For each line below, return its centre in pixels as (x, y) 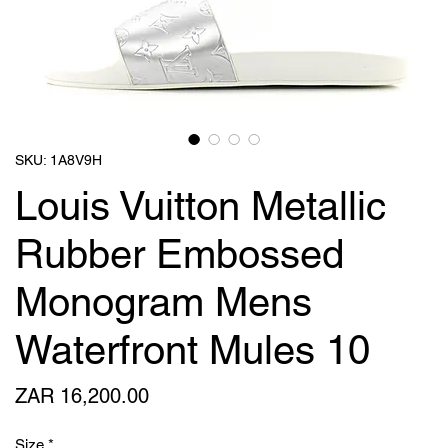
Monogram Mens (163, 302)
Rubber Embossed (179, 254)
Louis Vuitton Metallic (200, 206)
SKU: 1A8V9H (58, 160)
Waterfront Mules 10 (192, 350)
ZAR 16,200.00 (82, 396)
